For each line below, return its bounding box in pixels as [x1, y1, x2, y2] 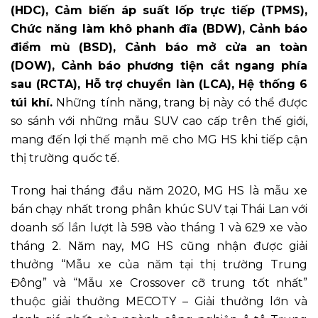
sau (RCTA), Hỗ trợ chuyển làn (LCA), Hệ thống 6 [11, 77, 307, 91]
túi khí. [11, 95, 53, 109]
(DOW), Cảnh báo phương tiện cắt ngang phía [11, 58, 307, 72]
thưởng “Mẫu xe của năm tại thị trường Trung [11, 257, 307, 271]
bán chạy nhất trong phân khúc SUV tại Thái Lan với [11, 202, 307, 216]
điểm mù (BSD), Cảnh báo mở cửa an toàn [11, 40, 307, 54]
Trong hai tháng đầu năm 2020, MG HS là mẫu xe [11, 183, 307, 197]
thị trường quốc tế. [11, 150, 119, 165]
